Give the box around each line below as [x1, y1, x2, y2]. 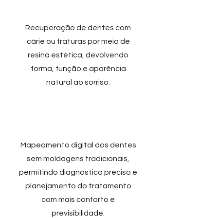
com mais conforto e [41, 196, 115, 203]
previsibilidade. [52, 209, 105, 217]
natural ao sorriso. [46, 78, 110, 86]
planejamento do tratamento [25, 182, 131, 190]
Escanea [63, 99, 93, 107]
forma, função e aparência [30, 65, 126, 73]
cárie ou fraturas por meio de [26, 37, 130, 45]
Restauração [56, 2, 100, 10]
